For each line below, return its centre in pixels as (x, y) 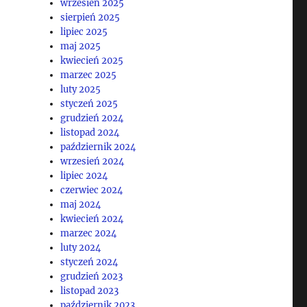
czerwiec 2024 (92, 190)
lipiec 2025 (84, 32)
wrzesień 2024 (93, 161)
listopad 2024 (90, 132)
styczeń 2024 (89, 262)
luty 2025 (81, 89)
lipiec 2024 (84, 175)
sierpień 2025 (90, 17)
